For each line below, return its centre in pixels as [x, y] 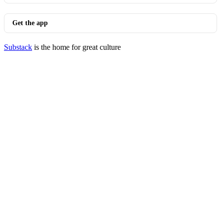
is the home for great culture [76, 47]
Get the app [30, 23]
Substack [18, 47]
